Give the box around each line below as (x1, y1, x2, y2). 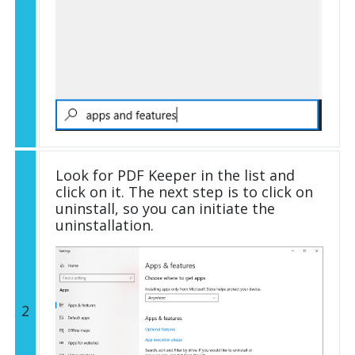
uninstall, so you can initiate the (55, 198, 275, 218)
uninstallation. (55, 215, 154, 235)
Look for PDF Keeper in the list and (55, 165, 295, 185)
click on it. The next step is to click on (55, 181, 313, 201)
